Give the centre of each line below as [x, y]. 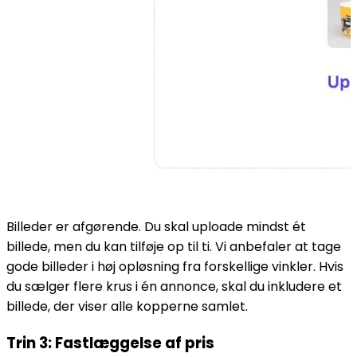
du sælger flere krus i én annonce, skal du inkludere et [174, 286]
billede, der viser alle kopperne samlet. [127, 306]
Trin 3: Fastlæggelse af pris [110, 343]
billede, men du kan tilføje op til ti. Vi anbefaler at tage [174, 246]
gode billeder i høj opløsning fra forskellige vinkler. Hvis [175, 266]
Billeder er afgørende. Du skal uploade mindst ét [156, 226]
